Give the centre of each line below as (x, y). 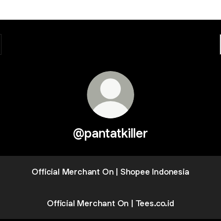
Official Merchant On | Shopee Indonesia (110, 171)
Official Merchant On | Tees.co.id (110, 203)
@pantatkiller (110, 133)
